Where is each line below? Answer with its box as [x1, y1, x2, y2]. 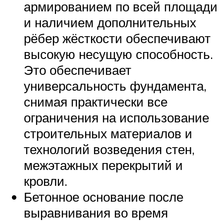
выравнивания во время [24, 205, 168, 221]
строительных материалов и [24, 125, 192, 142]
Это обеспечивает [24, 62, 131, 78]
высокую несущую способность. [24, 46, 213, 62]
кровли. [24, 173, 67, 189]
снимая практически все [24, 94, 167, 110]
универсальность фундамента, [24, 78, 207, 94]
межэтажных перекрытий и [24, 157, 183, 173]
